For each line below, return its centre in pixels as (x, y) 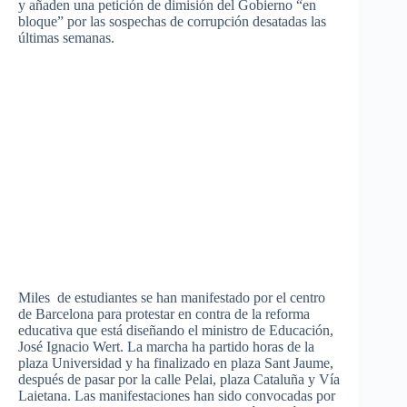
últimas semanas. (66, 38)
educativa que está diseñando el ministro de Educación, (176, 330)
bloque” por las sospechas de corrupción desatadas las (172, 21)
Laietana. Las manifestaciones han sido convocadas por (177, 395)
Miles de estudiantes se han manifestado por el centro (172, 297)
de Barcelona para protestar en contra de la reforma (164, 313)
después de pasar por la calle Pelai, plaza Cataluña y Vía (179, 379)
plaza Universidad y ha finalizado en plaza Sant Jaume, (176, 362)
